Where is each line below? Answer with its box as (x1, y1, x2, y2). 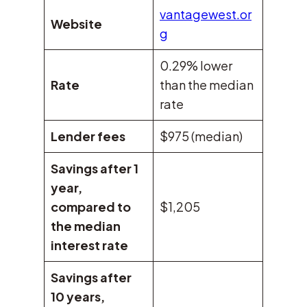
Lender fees (51, 128, 125, 145)
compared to (51, 199, 131, 215)
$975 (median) (160, 128, 243, 145)
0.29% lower (160, 58, 232, 74)
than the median (160, 77, 254, 93)
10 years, (51, 288, 105, 305)
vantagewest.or (160, 6, 251, 23)
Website (51, 16, 102, 32)
